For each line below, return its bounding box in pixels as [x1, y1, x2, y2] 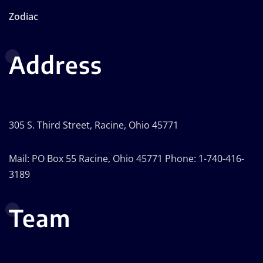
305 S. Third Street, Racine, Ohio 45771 [9, 118, 178, 131]
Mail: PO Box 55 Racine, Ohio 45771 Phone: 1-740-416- [9, 151, 244, 165]
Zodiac [9, 9, 38, 23]
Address [9, 49, 102, 79]
